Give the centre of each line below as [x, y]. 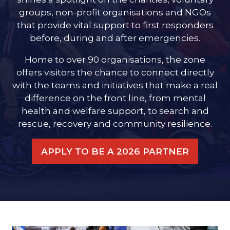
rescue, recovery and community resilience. [115, 124]
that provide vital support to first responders [115, 25]
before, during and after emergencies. [115, 37]
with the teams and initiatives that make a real [115, 85]
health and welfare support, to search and [115, 111]
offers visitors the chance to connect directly [115, 72]
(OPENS [133, 157]
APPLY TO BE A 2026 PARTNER [115, 151]
